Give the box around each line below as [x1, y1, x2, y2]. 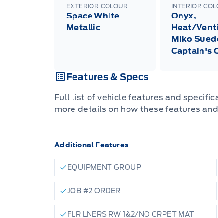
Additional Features [54, 141, 129, 149]
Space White [66, 11, 120, 20]
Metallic [66, 22, 101, 32]
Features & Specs [66, 72, 149, 82]
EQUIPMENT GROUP [67, 163, 141, 171]
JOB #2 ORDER [67, 186, 121, 195]
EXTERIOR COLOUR [66, 2, 127, 10]
